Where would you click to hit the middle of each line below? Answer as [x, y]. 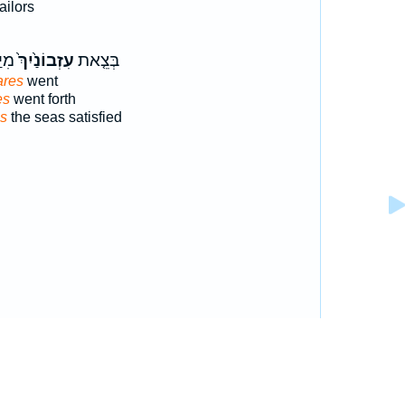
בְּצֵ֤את [96, 61]
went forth [42, 99]
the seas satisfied [64, 117]
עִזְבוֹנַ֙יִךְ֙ [44, 61]
